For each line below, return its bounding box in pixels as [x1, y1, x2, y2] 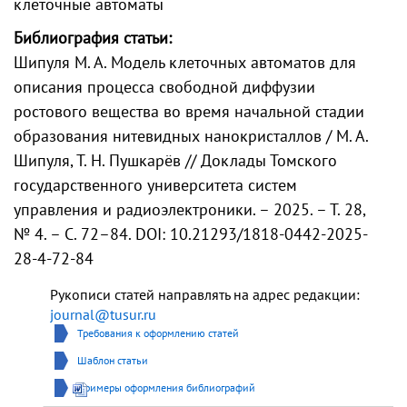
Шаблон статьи [77, 353, 148, 367]
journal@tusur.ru [50, 305, 156, 323]
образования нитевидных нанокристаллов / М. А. [14, 125, 368, 146]
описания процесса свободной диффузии [14, 76, 315, 97]
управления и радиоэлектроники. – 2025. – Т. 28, [14, 199, 365, 220]
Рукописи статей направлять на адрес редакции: [50, 285, 360, 303]
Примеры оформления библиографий [77, 381, 255, 394]
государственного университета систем [14, 174, 297, 195]
